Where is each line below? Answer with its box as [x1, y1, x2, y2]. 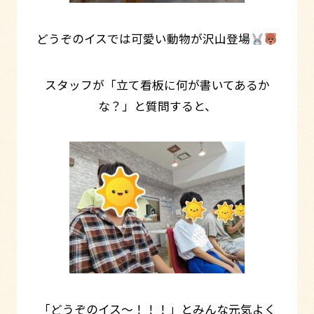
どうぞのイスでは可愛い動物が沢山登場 [36, 30, 251, 48]
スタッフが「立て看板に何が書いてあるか [44, 76, 270, 93]
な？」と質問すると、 [97, 97, 217, 114]
